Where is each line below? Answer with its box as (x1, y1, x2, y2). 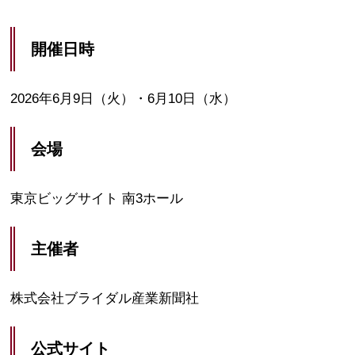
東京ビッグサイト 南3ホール (10, 190, 184, 206)
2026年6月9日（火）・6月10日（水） (10, 90, 237, 106)
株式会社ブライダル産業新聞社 (10, 290, 200, 306)
